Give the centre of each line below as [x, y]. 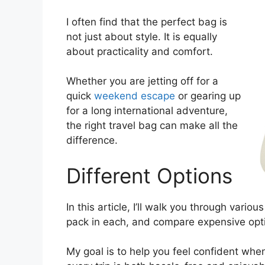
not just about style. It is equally [142, 36]
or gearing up [208, 96]
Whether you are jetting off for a [142, 81]
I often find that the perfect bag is [147, 22]
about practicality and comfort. [140, 51]
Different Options [149, 175]
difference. [92, 140]
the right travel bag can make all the [152, 126]
